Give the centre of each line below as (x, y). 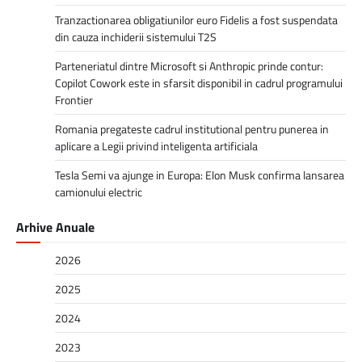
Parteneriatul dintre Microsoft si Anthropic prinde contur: (189, 65)
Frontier (74, 99)
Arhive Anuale (55, 227)
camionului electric (99, 192)
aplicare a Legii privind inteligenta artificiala (156, 145)
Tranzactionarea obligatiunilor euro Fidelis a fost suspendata (196, 19)
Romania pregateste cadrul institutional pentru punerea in (192, 128)
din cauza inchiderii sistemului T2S (136, 36)
